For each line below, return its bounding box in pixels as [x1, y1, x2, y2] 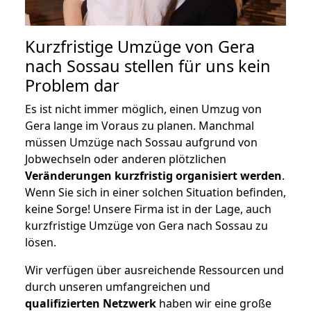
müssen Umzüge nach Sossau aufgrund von [25, 134, 258, 150]
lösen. [25, 234, 56, 250]
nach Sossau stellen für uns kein [25, 54, 271, 77]
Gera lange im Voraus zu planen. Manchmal [25, 117, 254, 133]
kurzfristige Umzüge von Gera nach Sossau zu [25, 217, 268, 233]
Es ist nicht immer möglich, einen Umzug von [25, 101, 262, 117]
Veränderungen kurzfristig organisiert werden [25, 167, 282, 183]
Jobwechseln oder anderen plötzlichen [25, 151, 226, 167]
